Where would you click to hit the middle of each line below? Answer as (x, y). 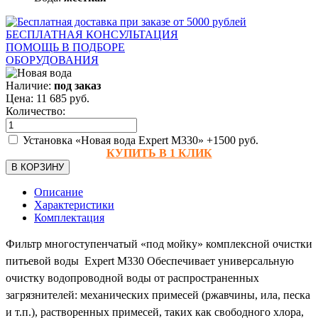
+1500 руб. (232, 140)
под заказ (77, 85)
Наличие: (30, 85)
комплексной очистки (259, 243)
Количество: (35, 111)
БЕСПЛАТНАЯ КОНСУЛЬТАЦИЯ (92, 34)
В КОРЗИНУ (38, 167)
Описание (59, 192)
